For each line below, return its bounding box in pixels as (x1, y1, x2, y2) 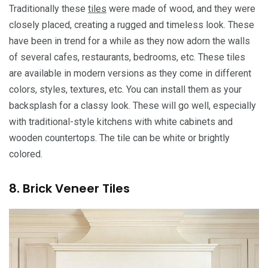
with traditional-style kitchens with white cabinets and (9, 116, 233, 128)
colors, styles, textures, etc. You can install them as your (9, 84, 242, 96)
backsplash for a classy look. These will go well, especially (9, 100, 256, 112)
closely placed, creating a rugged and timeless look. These (9, 19, 254, 31)
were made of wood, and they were (106, 3, 255, 15)
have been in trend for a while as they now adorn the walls (9, 35, 250, 47)
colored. (9, 148, 42, 160)
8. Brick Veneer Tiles (9, 180, 130, 197)
